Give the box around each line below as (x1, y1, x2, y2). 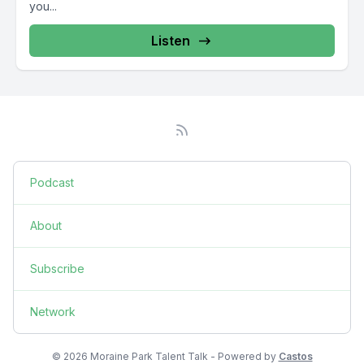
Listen (151, 32, 190, 49)
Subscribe (30, 262, 84, 275)
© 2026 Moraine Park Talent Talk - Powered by (51, 350, 279, 362)
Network (30, 305, 76, 318)
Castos (278, 350, 313, 362)
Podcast (30, 175, 74, 189)
